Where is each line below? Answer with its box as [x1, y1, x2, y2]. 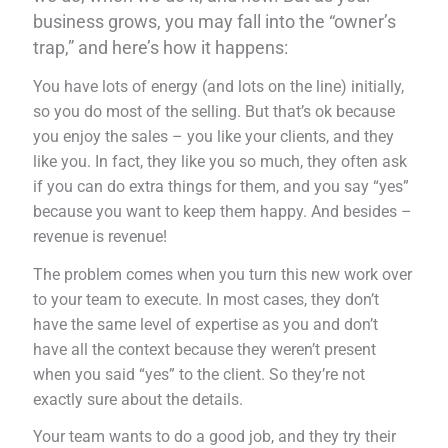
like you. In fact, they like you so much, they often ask [33, 151, 408, 171]
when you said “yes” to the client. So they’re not [33, 364, 366, 384]
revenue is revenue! [33, 226, 168, 246]
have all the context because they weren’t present [33, 339, 377, 359]
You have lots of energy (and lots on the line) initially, [33, 76, 405, 96]
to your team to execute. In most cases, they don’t [33, 289, 380, 309]
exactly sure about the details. [33, 389, 248, 409]
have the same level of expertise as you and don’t [33, 314, 379, 334]
